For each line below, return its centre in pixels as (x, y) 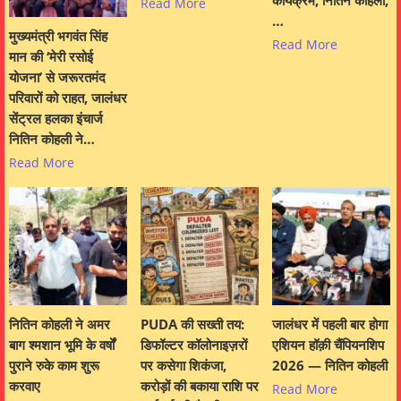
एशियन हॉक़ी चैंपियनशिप (328, 345)
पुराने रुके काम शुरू (54, 366)
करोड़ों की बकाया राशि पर (200, 386)
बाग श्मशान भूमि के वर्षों (62, 345)
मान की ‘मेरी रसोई (51, 57)
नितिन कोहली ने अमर (60, 324)
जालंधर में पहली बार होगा (330, 324)
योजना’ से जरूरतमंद (57, 77)
